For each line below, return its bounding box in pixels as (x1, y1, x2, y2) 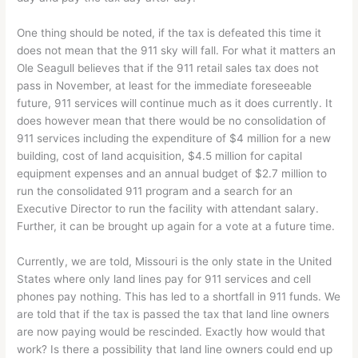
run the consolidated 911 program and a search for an (17, 184, 293, 197)
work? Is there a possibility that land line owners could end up (17, 342, 333, 356)
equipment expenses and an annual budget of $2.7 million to (17, 166, 328, 180)
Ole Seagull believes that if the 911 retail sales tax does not (17, 61, 320, 74)
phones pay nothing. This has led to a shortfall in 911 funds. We (17, 289, 341, 303)
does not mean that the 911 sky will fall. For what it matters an (17, 43, 336, 57)
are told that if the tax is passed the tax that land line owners (17, 307, 330, 320)
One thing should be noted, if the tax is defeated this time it (17, 26, 322, 39)
